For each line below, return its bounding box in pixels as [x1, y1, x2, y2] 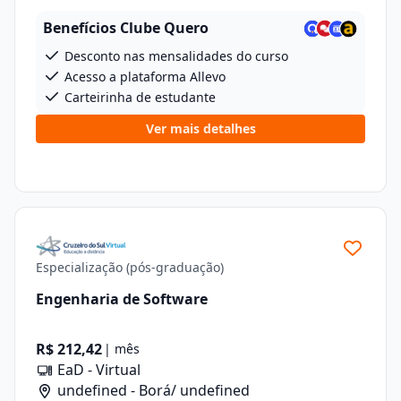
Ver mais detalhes [145, 120, 256, 137]
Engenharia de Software [36, 288, 208, 309]
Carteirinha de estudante [61, 89, 216, 106]
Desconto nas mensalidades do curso [61, 47, 288, 64]
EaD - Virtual [54, 360, 141, 380]
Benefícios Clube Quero [43, 18, 209, 38]
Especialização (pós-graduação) [36, 259, 224, 276]
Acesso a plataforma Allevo [61, 68, 226, 85]
